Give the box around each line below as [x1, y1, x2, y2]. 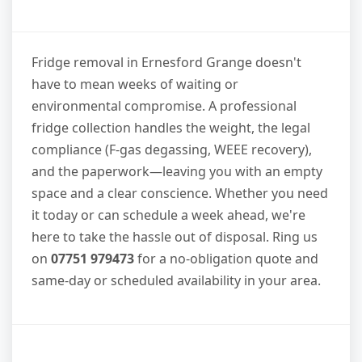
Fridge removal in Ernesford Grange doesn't [32, 53, 301, 72]
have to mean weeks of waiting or [32, 75, 238, 94]
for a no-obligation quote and [134, 250, 318, 268]
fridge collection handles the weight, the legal [32, 119, 310, 137]
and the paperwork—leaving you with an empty [32, 162, 322, 181]
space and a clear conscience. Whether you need [32, 184, 328, 203]
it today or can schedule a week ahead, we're [32, 206, 305, 225]
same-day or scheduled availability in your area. [32, 271, 321, 290]
